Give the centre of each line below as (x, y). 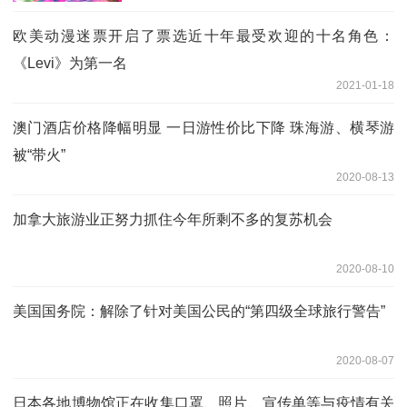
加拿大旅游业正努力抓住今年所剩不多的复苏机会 (173, 219)
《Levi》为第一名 (70, 63)
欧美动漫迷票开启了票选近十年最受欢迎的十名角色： (203, 35)
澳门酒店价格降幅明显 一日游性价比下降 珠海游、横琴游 (203, 127)
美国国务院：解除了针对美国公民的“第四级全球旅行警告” (199, 311)
